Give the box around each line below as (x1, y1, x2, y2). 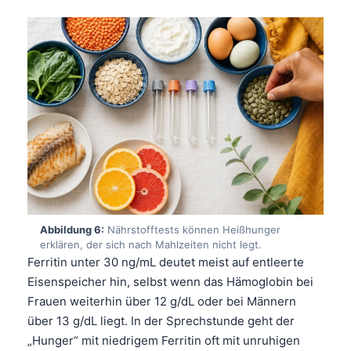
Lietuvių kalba (62, 274, 134, 288)
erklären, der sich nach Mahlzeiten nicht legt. (40, 237, 262, 251)
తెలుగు (62, 42, 93, 56)
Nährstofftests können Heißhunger (104, 223, 280, 236)
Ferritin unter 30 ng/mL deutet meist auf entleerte (27, 254, 304, 270)
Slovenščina (62, 197, 124, 211)
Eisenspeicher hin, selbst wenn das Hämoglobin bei (27, 273, 313, 289)
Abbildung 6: (40, 223, 104, 236)
